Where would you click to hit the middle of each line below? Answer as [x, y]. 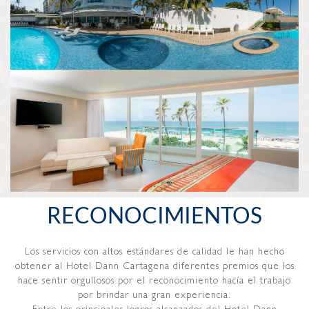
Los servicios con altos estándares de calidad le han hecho [154, 251]
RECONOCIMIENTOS [154, 215]
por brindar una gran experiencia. [154, 295]
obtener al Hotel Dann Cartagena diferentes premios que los [154, 266]
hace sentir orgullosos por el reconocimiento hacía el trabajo [154, 280]
